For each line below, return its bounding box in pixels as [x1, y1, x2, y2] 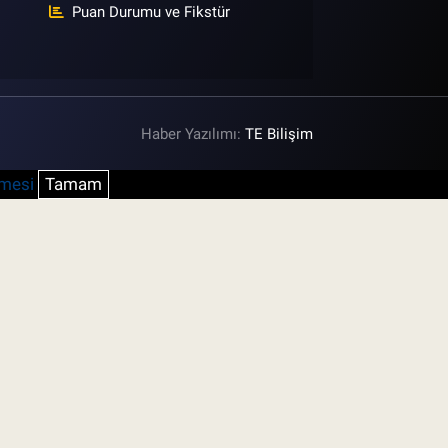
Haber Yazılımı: [141, 124, 246, 143]
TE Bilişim [245, 124, 314, 143]
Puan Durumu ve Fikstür [72, 3, 231, 22]
